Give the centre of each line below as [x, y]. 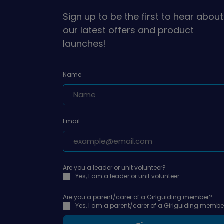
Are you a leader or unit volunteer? [114, 168]
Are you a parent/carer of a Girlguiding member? [138, 197]
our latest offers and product [128, 30]
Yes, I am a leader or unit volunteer [127, 176]
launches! [85, 44]
